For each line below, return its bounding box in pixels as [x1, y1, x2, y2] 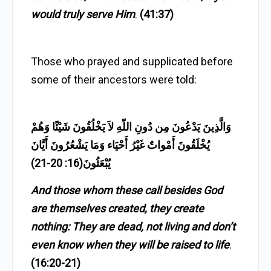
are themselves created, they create [31, 202, 204, 215]
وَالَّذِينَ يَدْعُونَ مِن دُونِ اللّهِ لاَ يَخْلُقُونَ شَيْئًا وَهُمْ [31, 120, 231, 133]
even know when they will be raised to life [31, 238, 229, 251]
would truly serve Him [31, 8, 135, 21]
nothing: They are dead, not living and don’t [31, 220, 235, 233]
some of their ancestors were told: [31, 73, 197, 86]
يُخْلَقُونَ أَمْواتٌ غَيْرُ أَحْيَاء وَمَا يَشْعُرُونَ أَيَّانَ [31, 139, 210, 151]
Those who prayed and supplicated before [31, 55, 233, 68]
